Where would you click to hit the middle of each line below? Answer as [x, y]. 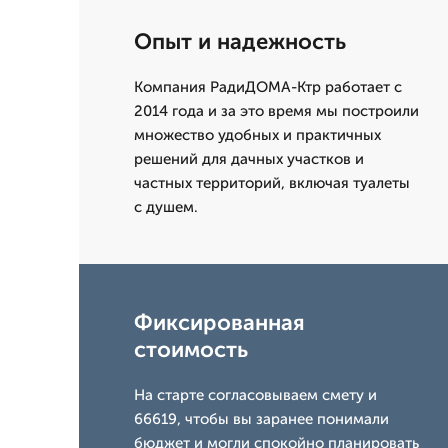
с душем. [166, 207]
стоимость [191, 350]
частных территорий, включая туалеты [272, 183]
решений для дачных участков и [249, 159]
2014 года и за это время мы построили [276, 111]
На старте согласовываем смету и [255, 395]
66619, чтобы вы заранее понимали [261, 419]
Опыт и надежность [240, 42]
